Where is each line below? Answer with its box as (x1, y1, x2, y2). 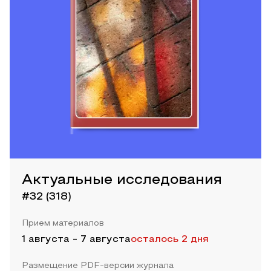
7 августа (80, 235, 131, 244)
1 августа (22, 235, 70, 244)
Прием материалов (22, 220, 104, 228)
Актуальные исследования (22, 174, 222, 188)
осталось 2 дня (131, 235, 209, 244)
